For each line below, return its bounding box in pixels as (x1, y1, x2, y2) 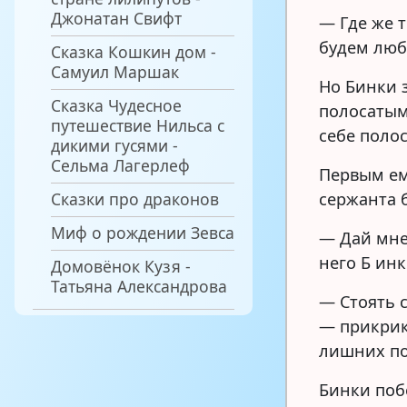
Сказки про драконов (51, 187, 219, 210)
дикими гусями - (51, 134, 178, 156)
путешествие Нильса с (51, 114, 224, 136)
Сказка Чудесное (51, 94, 182, 116)
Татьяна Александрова (51, 274, 227, 297)
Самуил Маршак (51, 60, 179, 83)
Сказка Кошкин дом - (51, 40, 216, 63)
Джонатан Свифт (51, 6, 182, 29)
